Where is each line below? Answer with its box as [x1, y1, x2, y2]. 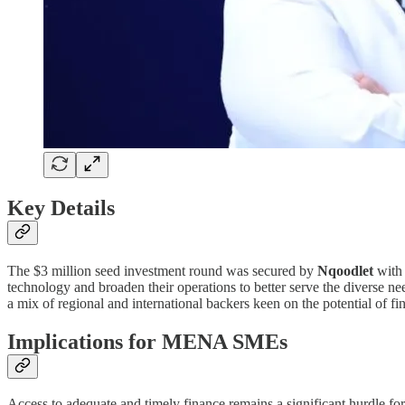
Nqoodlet [317, 262, 373, 278]
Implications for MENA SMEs [7, 329, 287, 353]
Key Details [7, 195, 115, 220]
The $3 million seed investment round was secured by [7, 262, 317, 278]
